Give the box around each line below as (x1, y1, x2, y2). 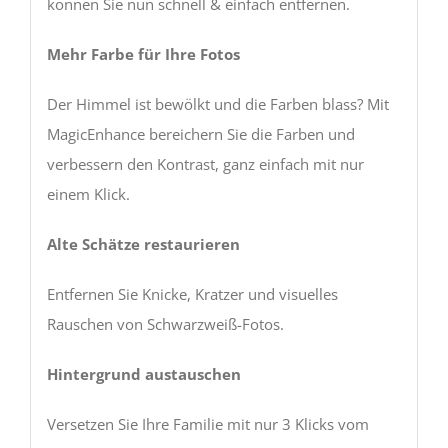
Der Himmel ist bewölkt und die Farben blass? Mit (46, 93, 389, 114)
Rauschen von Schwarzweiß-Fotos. (46, 313, 284, 334)
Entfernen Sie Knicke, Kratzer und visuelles (46, 283, 338, 304)
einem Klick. (46, 183, 130, 204)
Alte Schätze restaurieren (46, 233, 240, 254)
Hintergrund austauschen (46, 363, 241, 384)
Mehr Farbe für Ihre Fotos (46, 43, 240, 64)
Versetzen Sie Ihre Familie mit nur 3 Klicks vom (46, 413, 369, 434)
